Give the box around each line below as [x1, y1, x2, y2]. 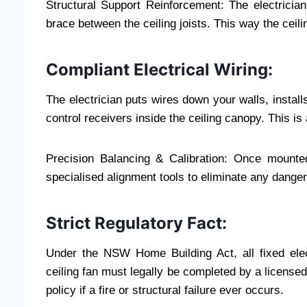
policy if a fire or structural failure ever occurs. [46, 283, 284, 297]
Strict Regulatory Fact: [46, 212, 231, 233]
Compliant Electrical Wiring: [46, 59, 277, 79]
